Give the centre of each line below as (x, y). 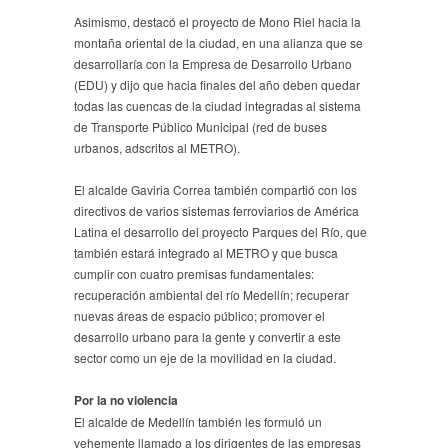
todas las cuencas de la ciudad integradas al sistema (217, 105)
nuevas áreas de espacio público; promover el (199, 315)
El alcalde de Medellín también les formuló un (198, 421)
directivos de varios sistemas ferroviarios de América (216, 210)
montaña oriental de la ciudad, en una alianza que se (218, 42)
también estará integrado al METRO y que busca (206, 252)
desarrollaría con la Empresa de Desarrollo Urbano (213, 63)
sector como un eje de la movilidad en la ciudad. (205, 357)
